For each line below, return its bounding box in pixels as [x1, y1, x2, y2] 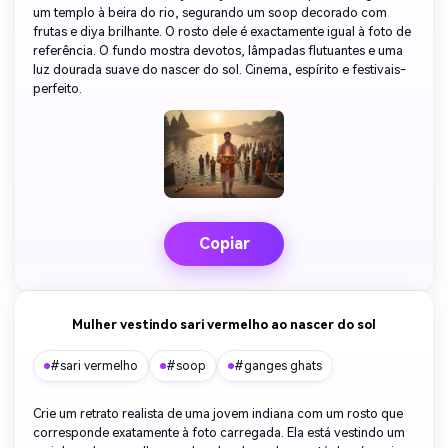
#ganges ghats [234, 359, 322, 373]
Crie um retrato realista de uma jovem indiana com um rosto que [33, 406, 403, 421]
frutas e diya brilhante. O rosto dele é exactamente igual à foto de [33, 24, 411, 40]
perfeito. [33, 81, 82, 97]
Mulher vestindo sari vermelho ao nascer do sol [72, 317, 376, 332]
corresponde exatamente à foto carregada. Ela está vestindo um [33, 425, 405, 440]
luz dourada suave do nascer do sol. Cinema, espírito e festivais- [33, 62, 406, 78]
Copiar [198, 234, 250, 253]
